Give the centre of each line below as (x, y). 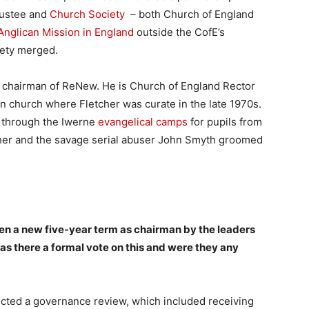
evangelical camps (143, 121)
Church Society (87, 14)
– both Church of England (189, 14)
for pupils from (225, 121)
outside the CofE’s (179, 32)
